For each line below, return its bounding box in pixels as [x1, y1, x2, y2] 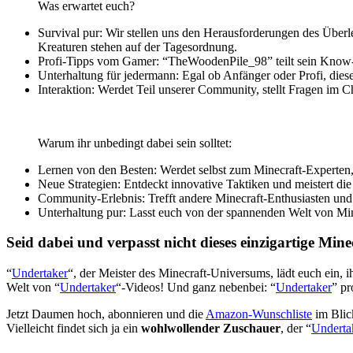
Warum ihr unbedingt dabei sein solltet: [38, 136, 232, 150]
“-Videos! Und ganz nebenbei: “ [116, 281, 276, 295]
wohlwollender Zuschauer [141, 321, 281, 336]
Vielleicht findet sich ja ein [6, 321, 141, 336]
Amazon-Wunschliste [206, 307, 312, 321]
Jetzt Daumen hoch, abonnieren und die [6, 307, 206, 321]
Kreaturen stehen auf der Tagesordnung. [38, 39, 237, 54]
